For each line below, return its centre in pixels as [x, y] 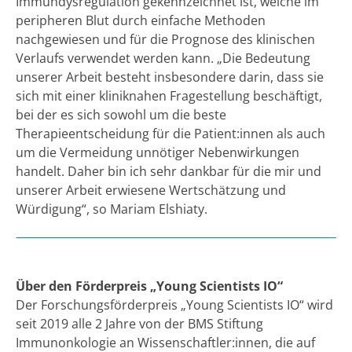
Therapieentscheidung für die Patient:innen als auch [170, 133]
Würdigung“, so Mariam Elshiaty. [112, 209]
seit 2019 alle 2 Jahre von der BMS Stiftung [139, 323]
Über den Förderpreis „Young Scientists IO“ [149, 286]
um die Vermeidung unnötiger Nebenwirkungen [158, 152]
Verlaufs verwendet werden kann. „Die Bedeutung [163, 58]
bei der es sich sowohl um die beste [121, 114]
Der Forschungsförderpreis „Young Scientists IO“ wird [174, 304]
